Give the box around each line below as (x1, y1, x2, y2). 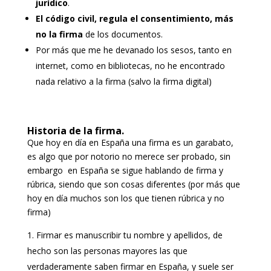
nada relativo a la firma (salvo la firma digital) (35, 75, 212, 87)
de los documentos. (82, 28, 163, 40)
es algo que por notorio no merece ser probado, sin (27, 150, 230, 162)
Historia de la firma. (27, 123, 124, 137)
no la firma (35, 28, 83, 40)
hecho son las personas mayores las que (27, 244, 188, 256)
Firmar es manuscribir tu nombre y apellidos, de (36, 229, 223, 241)
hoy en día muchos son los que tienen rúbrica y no (27, 192, 224, 204)
